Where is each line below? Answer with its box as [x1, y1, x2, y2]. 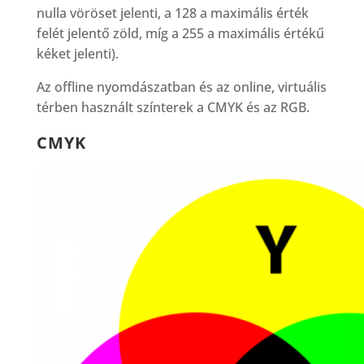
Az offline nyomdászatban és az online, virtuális [36, 77, 327, 96]
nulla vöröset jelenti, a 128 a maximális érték [36, 3, 309, 22]
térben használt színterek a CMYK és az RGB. [36, 97, 310, 116]
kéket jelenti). [36, 44, 122, 63]
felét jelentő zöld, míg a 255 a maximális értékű [36, 24, 324, 42]
